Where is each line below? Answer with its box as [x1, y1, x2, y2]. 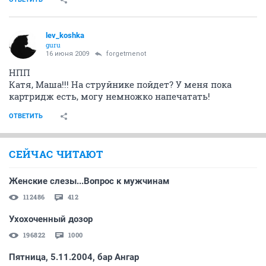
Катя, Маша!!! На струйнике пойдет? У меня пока [9, 78, 232, 90]
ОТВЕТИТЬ [9, 112, 43, 120]
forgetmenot [106, 49, 146, 58]
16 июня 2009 [46, 49, 89, 58]
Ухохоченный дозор [9, 213, 93, 224]
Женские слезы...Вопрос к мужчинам [9, 175, 169, 186]
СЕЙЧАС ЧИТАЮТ [9, 147, 103, 161]
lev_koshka [46, 30, 84, 40]
